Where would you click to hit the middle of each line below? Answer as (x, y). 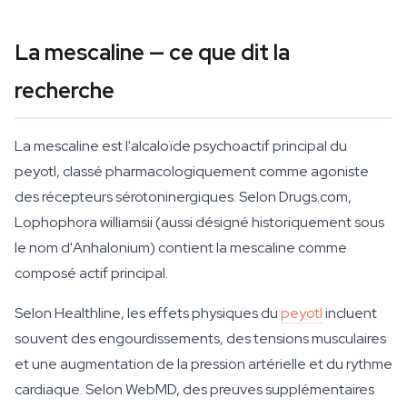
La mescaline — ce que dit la (152, 52)
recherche (65, 90)
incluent (350, 313)
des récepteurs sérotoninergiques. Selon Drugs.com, (183, 197)
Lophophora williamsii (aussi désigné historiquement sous (199, 222)
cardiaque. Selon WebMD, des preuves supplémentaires (194, 389)
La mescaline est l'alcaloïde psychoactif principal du (181, 146)
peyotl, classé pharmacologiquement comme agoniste (192, 171)
